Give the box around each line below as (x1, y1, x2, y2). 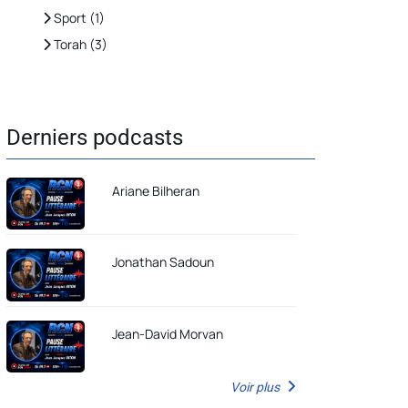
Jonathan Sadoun (112, 253, 214, 271)
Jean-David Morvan (179, 324, 223, 342)
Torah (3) (51, 36, 107, 53)
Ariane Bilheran (112, 182, 199, 199)
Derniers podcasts (6, 125, 183, 150)
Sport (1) (51, 9, 105, 26)
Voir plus (230, 380, 282, 395)
